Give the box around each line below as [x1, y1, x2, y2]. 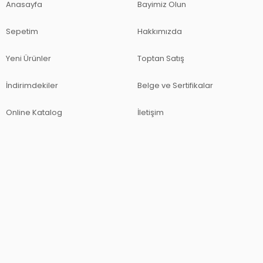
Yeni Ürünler [6, 52, 51, 64]
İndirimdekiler [6, 79, 58, 91]
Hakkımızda [137, 25, 182, 37]
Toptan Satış [137, 52, 184, 64]
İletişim [137, 106, 164, 118]
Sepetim [6, 25, 38, 37]
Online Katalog [6, 106, 62, 118]
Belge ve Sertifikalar [137, 79, 213, 91]
